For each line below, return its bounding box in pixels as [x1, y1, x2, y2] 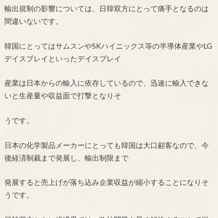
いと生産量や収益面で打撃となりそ [4, 91, 121, 100]
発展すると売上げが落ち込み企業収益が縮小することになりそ [4, 178, 209, 187]
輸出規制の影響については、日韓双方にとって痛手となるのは [4, 4, 209, 13]
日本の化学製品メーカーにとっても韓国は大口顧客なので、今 [4, 140, 209, 149]
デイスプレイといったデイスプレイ [4, 54, 121, 63]
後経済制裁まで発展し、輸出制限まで [4, 153, 128, 162]
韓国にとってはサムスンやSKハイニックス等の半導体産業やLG [4, 41, 212, 50]
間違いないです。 [4, 17, 63, 26]
